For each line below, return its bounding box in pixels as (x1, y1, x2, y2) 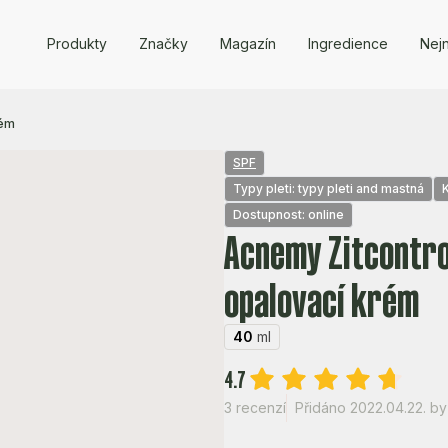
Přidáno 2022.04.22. (295, 399, 426, 416)
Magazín (219, 34, 276, 52)
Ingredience (307, 34, 388, 52)
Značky (138, 34, 188, 52)
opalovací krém (224, 275, 419, 325)
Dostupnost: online (233, 207, 344, 222)
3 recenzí (224, 399, 286, 416)
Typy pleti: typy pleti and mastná (233, 181, 424, 196)
